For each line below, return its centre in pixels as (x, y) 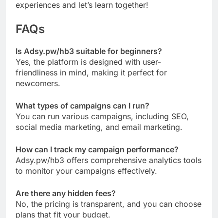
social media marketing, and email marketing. (99, 127)
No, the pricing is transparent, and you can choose (109, 204)
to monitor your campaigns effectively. (86, 171)
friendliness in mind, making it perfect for (91, 73)
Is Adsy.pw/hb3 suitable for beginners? (89, 51)
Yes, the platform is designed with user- (88, 62)
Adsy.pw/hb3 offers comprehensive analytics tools (109, 160)
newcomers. (38, 83)
